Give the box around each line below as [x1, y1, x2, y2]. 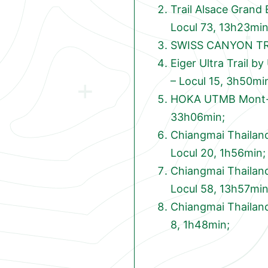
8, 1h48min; [170, 218, 230, 231]
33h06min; [170, 111, 225, 123]
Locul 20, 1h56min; [170, 147, 266, 159]
